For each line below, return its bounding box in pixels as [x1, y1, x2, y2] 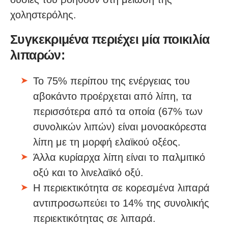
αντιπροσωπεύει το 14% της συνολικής [33, 197, 209, 209]
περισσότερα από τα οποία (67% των [33, 106, 203, 118]
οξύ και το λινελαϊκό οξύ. [33, 167, 144, 179]
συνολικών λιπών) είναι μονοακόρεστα [33, 121, 207, 133]
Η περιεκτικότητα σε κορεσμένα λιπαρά [33, 182, 210, 194]
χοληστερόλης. [10, 9, 76, 21]
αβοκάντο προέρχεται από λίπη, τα [33, 91, 192, 102]
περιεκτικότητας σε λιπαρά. [33, 213, 156, 224]
